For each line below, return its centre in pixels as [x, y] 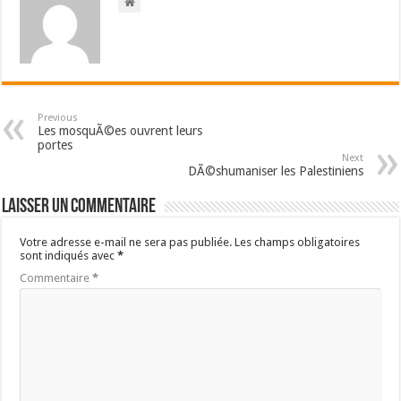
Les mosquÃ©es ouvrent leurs [120, 131]
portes [55, 145]
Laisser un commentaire [79, 208]
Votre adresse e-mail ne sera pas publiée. [126, 243]
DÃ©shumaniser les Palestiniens [275, 171]
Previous [58, 118]
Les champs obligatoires [298, 243]
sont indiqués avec [69, 256]
